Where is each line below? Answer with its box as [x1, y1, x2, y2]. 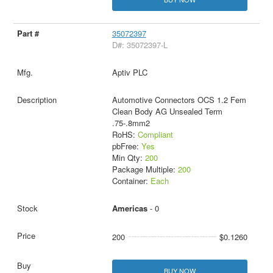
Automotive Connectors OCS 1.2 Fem [112, 93, 246, 105]
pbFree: [112, 140, 141, 152]
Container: [112, 174, 151, 186]
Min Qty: [112, 151, 145, 163]
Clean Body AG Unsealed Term [112, 105, 222, 117]
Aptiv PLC [112, 66, 147, 78]
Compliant [137, 128, 173, 140]
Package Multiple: [112, 163, 178, 175]
